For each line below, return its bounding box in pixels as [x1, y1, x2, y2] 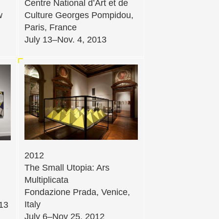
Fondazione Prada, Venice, [24, 187, 130, 197]
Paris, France [24, 22, 77, 32]
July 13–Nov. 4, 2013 [24, 34, 107, 44]
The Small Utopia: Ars [24, 163, 109, 173]
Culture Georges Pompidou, [24, 10, 133, 20]
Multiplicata [24, 175, 68, 185]
